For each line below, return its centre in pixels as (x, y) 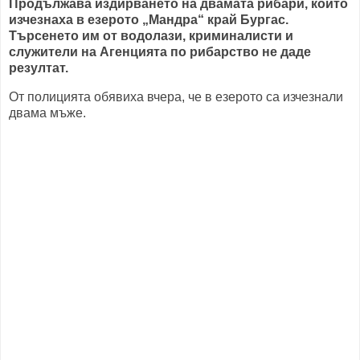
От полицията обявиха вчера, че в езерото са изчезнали (176, 96)
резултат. (39, 67)
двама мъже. (49, 112)
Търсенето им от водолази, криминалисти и (151, 35)
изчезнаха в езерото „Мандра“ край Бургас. (149, 19)
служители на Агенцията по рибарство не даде (160, 51)
